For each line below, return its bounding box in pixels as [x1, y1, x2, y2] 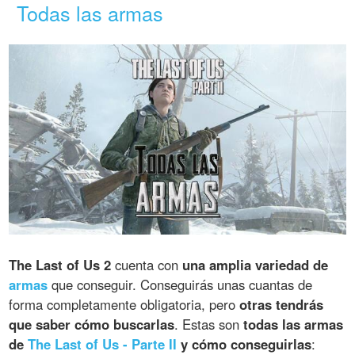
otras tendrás [239, 294, 324, 314]
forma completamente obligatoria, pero [9, 294, 240, 314]
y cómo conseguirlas [177, 334, 312, 353]
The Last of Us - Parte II [28, 334, 177, 353]
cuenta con [111, 254, 183, 274]
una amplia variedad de [182, 254, 329, 274]
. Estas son [174, 314, 244, 334]
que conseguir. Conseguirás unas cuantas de [48, 274, 313, 294]
